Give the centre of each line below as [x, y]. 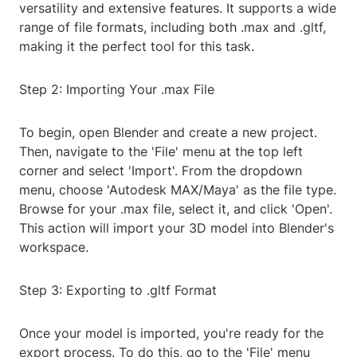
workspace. [54, 247]
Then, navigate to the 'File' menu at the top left [161, 152]
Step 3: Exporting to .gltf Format [118, 290]
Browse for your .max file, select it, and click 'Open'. [176, 209]
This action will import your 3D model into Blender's [177, 228]
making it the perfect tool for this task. [137, 47]
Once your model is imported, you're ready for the [171, 333]
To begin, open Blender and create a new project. [168, 133]
